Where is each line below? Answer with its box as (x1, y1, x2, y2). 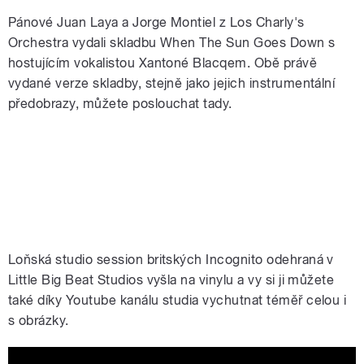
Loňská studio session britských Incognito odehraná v (8, 252, 334, 268)
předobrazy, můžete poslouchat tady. (8, 96, 232, 112)
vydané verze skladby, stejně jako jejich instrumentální (8, 76, 336, 92)
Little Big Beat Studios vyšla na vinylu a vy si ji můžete (8, 272, 335, 288)
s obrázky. (8, 313, 73, 329)
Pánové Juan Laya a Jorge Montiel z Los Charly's (8, 15, 305, 31)
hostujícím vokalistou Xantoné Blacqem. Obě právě (8, 55, 318, 71)
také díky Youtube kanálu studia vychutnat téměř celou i (8, 292, 347, 309)
